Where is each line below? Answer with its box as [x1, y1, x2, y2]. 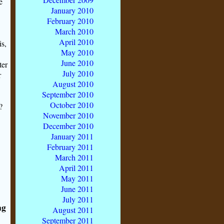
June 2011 [61, 183, 93, 194]
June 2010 [61, 57, 93, 68]
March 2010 [55, 26, 93, 37]
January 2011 [51, 131, 93, 142]
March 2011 [55, 152, 93, 163]
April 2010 [59, 36, 93, 47]
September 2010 [42, 89, 93, 100]
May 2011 [61, 173, 93, 184]
